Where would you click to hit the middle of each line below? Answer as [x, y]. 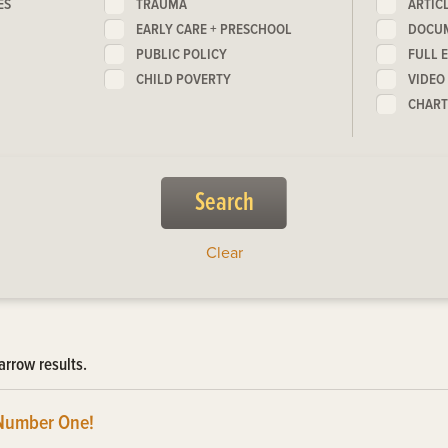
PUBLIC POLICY [182, 54]
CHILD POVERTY [184, 79]
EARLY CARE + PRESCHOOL [214, 29]
